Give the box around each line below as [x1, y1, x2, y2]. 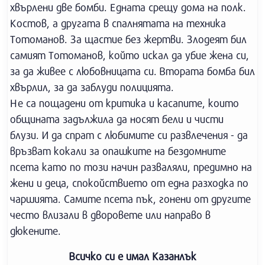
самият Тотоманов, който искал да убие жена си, [10, 49, 249, 62]
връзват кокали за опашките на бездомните [10, 144, 226, 157]
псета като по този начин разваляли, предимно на [10, 160, 252, 173]
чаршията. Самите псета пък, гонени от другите [10, 192, 251, 205]
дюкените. [10, 224, 61, 237]
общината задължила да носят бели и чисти [10, 112, 224, 125]
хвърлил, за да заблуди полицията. [10, 80, 174, 93]
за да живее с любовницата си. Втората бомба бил [10, 64, 255, 77]
